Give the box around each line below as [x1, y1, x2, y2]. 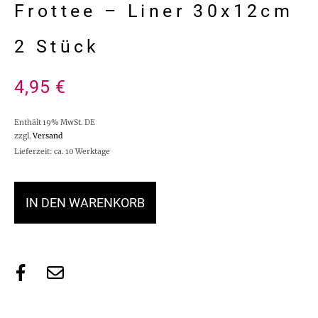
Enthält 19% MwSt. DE [14, 117, 95, 127]
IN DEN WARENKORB [26, 194, 145, 210]
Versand [33, 131, 62, 141]
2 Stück [14, 35, 100, 57]
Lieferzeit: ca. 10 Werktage [14, 146, 110, 156]
